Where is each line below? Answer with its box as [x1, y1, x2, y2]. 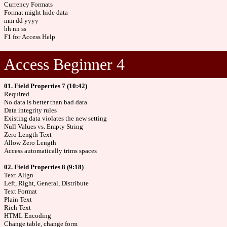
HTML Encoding [4, 212, 51, 219]
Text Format [4, 187, 37, 195]
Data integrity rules [4, 106, 57, 114]
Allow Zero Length [4, 139, 56, 146]
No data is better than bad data [4, 98, 87, 106]
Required [4, 90, 29, 98]
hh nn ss [4, 24, 26, 32]
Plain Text [4, 196, 32, 203]
